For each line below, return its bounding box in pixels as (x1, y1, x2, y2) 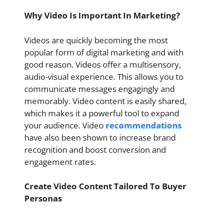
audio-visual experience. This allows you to (24, 71, 183, 82)
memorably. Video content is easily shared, (24, 95, 186, 107)
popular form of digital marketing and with (24, 46, 183, 58)
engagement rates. (24, 156, 96, 167)
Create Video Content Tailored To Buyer (24, 181, 186, 192)
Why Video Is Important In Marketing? (24, 10, 180, 21)
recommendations (106, 119, 182, 131)
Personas (24, 193, 62, 204)
